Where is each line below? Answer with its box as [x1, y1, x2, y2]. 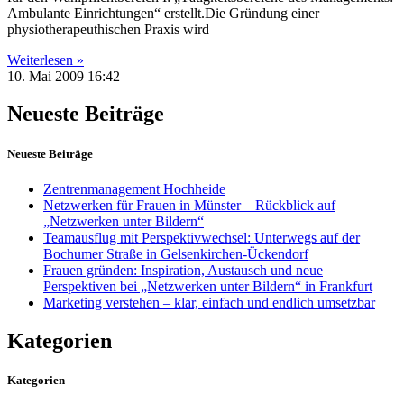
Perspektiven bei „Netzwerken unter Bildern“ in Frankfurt [43, 278, 372, 294]
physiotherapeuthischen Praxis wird [7, 21, 209, 37]
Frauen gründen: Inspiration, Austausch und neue [43, 262, 323, 278]
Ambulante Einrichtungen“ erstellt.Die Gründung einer [7, 5, 319, 21]
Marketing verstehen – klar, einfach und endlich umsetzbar [43, 294, 375, 310]
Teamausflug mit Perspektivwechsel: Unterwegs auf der [43, 229, 360, 245]
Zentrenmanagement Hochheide [43, 180, 225, 197]
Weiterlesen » [7, 51, 84, 68]
